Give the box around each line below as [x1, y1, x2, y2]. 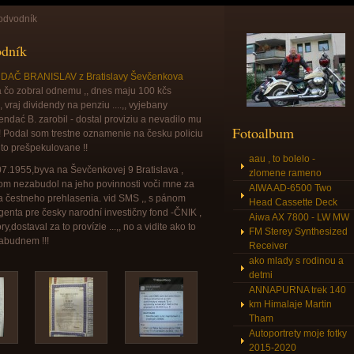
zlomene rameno [249, 168, 322, 179]
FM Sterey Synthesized [249, 226, 348, 237]
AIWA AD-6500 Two [249, 183, 332, 194]
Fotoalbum [232, 123, 294, 142]
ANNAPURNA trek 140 [249, 284, 346, 296]
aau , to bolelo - [249, 153, 315, 164]
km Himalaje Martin [249, 299, 332, 310]
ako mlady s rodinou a [249, 255, 344, 266]
